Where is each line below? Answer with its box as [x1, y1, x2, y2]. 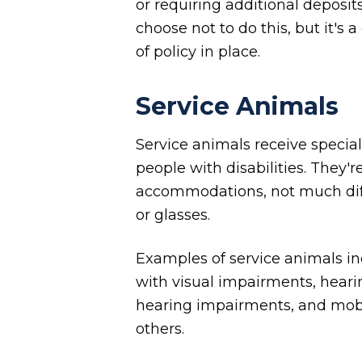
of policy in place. [136, 43, 260, 61]
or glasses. [136, 206, 210, 224]
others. [136, 320, 184, 338]
